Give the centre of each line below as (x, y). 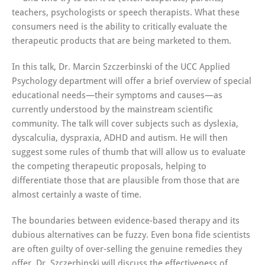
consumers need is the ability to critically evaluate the (119, 27)
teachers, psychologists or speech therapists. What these (126, 13)
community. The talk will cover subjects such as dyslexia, (125, 124)
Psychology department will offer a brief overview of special (132, 81)
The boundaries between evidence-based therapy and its (126, 221)
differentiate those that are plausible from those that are (126, 181)
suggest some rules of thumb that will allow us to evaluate (129, 152)
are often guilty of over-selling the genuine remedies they (127, 249)
